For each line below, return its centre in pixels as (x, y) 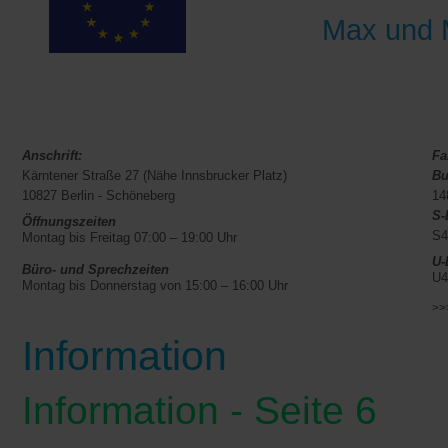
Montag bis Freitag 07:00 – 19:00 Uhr (129, 237)
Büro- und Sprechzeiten (95, 269)
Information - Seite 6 (199, 410)
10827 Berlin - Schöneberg (98, 195)
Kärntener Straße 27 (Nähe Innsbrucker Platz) (154, 175)
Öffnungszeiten (69, 221)
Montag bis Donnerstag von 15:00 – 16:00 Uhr (155, 285)
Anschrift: (52, 155)
